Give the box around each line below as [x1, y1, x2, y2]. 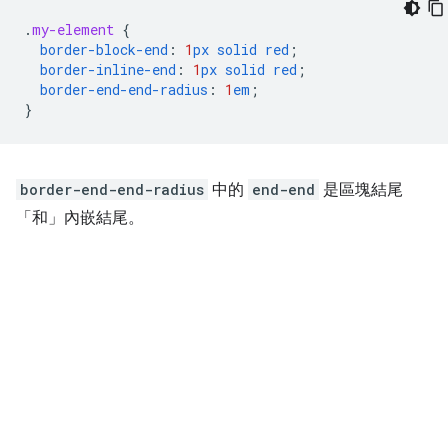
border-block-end [40, 39, 168, 59]
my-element [32, 19, 114, 39]
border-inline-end [40, 59, 176, 79]
